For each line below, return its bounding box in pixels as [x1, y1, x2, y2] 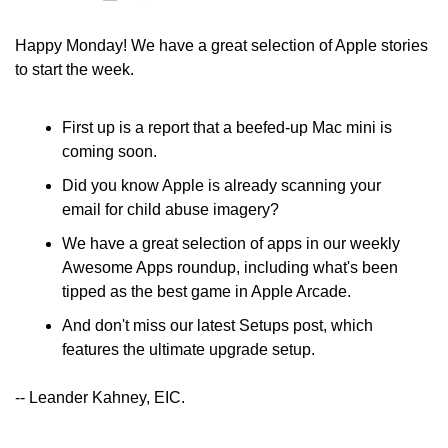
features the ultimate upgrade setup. [62, 341, 315, 358]
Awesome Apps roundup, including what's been [62, 259, 398, 276]
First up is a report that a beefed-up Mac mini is [62, 119, 392, 136]
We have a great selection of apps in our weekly [62, 235, 400, 252]
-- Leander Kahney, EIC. [15, 389, 185, 406]
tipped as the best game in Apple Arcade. [62, 283, 351, 300]
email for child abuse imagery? [62, 201, 283, 218]
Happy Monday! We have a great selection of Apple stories [15, 37, 428, 54]
